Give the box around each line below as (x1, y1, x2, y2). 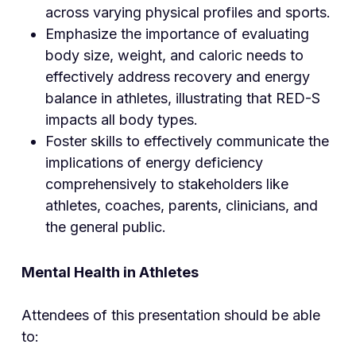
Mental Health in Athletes (21, 264, 199, 281)
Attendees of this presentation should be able (21, 307, 320, 324)
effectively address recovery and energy (44, 68, 310, 86)
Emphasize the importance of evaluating (44, 25, 309, 43)
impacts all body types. (44, 111, 198, 129)
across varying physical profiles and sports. (44, 4, 331, 21)
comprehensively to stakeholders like (44, 176, 288, 193)
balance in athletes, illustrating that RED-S (44, 90, 320, 107)
